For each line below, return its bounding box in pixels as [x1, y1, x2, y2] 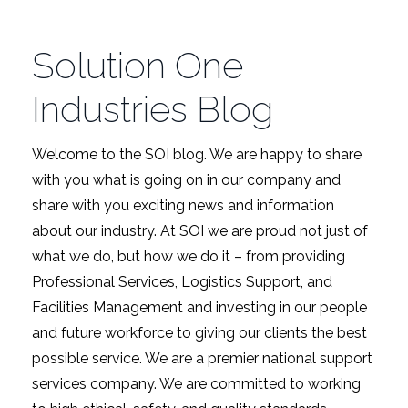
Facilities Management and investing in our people [32, 298, 367, 316]
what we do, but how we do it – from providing [32, 247, 345, 265]
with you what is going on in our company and [32, 170, 341, 189]
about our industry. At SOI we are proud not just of [32, 221, 368, 240]
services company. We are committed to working [32, 374, 361, 393]
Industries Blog [32, 87, 273, 130]
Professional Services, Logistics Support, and [32, 272, 332, 291]
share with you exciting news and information [32, 196, 334, 214]
